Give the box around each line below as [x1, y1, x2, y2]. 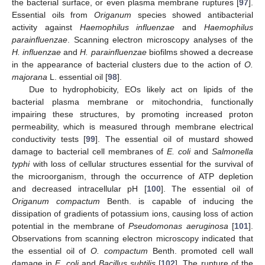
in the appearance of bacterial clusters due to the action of [12, 60, 244, 70]
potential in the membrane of [12, 221, 129, 231]
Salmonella [212, 147, 254, 157]
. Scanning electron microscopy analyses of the [67, 35, 253, 45]
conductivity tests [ [12, 134, 86, 144]
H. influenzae [12, 47, 62, 57]
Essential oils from [12, 10, 94, 20]
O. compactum [91, 246, 148, 256]
